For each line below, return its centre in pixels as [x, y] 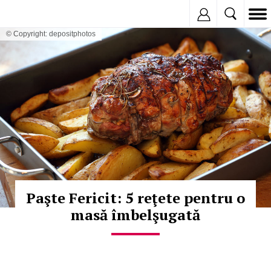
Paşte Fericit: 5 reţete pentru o [135, 198]
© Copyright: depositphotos [51, 34]
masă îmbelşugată [135, 215]
